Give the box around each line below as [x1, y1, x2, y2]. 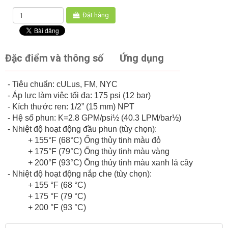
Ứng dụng [120, 52, 164, 65]
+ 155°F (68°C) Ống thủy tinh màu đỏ [28, 136, 161, 145]
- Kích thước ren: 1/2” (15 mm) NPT [8, 102, 134, 111]
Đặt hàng [82, 11, 109, 19]
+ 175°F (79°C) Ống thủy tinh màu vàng [28, 147, 169, 156]
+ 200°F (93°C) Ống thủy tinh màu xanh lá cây [28, 158, 193, 167]
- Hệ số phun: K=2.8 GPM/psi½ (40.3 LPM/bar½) [8, 113, 181, 123]
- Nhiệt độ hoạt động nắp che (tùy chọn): [8, 169, 152, 179]
